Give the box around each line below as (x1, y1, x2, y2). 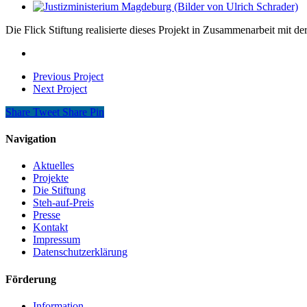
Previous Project (33, 70, 103, 82)
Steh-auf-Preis (33, 197, 94, 209)
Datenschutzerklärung (33, 246, 127, 258)
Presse (33, 209, 60, 221)
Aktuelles (33, 160, 74, 172)
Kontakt (33, 221, 68, 234)
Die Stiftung (33, 184, 86, 197)
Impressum (33, 234, 80, 246)
